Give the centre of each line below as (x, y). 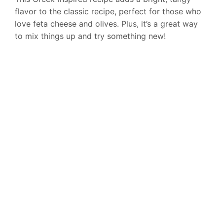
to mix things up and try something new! (90, 36)
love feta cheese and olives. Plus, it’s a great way (106, 24)
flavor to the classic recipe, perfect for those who (108, 12)
